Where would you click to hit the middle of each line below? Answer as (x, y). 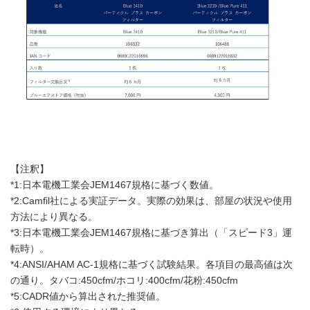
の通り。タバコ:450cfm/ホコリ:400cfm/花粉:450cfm (124, 280)
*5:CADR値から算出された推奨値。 (88, 296)
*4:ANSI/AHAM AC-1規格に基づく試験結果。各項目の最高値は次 (152, 264)
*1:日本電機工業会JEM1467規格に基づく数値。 (115, 185)
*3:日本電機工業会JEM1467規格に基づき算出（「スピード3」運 (151, 232)
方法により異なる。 (54, 217)
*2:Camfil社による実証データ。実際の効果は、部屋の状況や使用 (151, 201)
